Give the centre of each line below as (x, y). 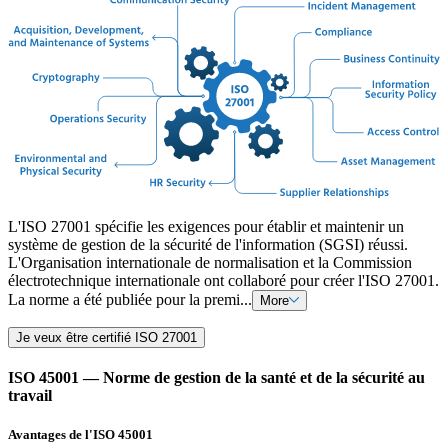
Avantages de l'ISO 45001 (80, 434)
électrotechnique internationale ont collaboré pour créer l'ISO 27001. (223, 280)
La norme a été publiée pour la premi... (130, 299)
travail (30, 395)
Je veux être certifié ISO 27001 (106, 337)
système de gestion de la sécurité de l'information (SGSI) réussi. (208, 244)
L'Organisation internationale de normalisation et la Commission (210, 262)
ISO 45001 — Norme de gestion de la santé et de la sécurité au (216, 377)
